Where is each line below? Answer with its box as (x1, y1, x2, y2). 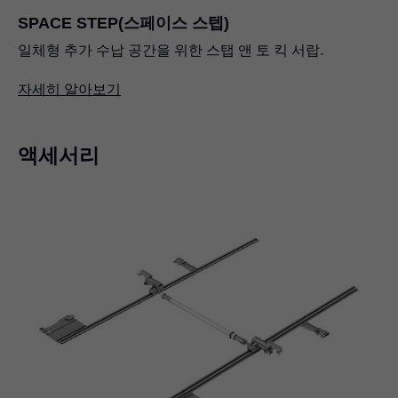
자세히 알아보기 (18, 81, 121, 97)
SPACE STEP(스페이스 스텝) (18, 13, 229, 32)
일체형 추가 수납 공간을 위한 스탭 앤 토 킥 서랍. (18, 42, 323, 58)
